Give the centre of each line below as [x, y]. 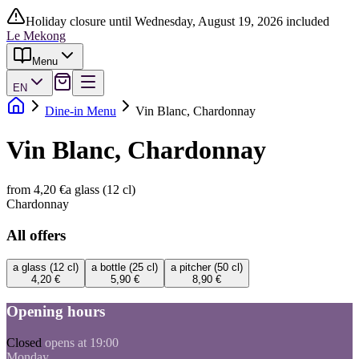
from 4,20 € [36, 189]
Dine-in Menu [81, 111]
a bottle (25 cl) [125, 268]
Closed [24, 342]
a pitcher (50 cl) [207, 268]
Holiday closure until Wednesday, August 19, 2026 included [177, 21]
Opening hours [56, 312]
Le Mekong [36, 36]
